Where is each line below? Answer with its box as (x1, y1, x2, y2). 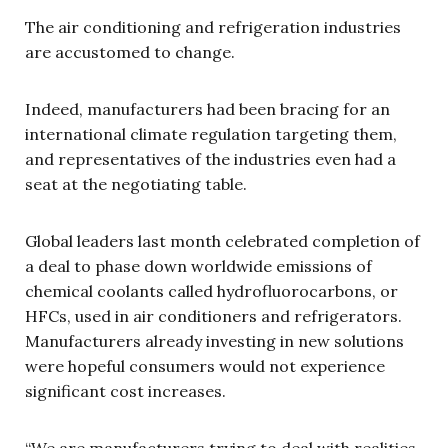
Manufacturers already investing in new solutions (25, 331, 404, 351)
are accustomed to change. (25, 42, 235, 62)
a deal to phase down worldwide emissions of (25, 256, 372, 276)
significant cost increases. (25, 381, 226, 401)
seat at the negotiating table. (25, 174, 247, 194)
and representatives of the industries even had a (25, 149, 396, 169)
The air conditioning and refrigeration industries (25, 17, 401, 37)
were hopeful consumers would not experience (25, 356, 385, 376)
